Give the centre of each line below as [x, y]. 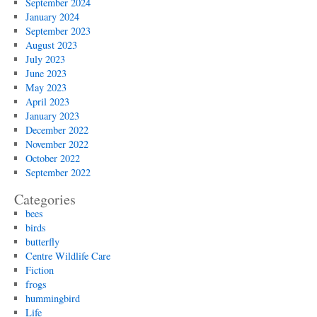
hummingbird [52, 299]
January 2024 [52, 17]
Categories [45, 200]
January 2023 [52, 116]
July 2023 [45, 59]
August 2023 [51, 45]
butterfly [42, 242]
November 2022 [57, 144]
